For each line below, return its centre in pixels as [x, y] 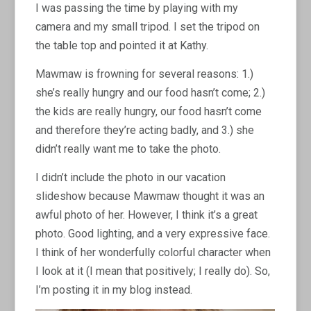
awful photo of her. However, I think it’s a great [147, 215]
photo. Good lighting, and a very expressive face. [153, 233]
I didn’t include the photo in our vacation [131, 177]
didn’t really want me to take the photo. [128, 149]
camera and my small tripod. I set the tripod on [148, 26]
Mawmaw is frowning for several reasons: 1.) [145, 74]
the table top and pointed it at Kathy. [122, 45]
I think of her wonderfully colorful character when [153, 252]
